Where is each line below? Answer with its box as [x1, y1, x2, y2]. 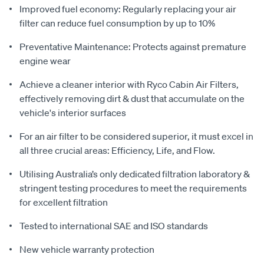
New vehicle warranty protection [19, 243, 154, 256]
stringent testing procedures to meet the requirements [19, 182, 247, 194]
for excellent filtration [19, 196, 108, 209]
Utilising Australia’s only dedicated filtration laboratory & [19, 168, 250, 180]
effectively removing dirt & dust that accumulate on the [19, 93, 245, 105]
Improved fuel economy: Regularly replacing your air [19, 3, 236, 15]
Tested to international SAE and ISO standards [19, 220, 208, 232]
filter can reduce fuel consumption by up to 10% [19, 17, 215, 29]
